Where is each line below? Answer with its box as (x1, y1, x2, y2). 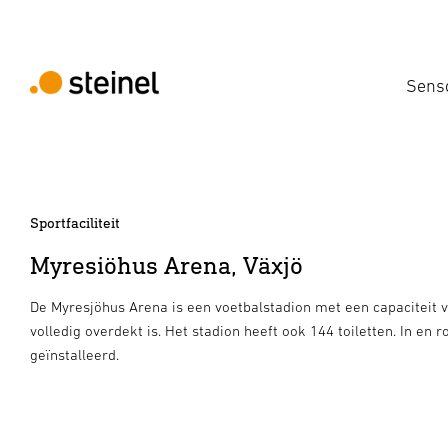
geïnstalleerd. (30, 346, 119, 363)
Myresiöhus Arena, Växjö (30, 250, 303, 279)
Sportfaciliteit (30, 214, 120, 231)
